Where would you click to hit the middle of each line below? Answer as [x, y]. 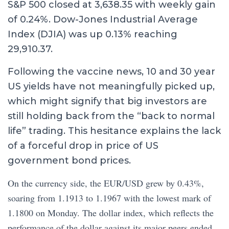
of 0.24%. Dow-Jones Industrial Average [103, 19]
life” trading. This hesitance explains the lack [114, 131]
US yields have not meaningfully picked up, [111, 86]
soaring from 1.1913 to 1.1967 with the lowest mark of [109, 198]
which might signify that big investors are [107, 101]
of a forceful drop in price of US [83, 146]
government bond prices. [69, 161]
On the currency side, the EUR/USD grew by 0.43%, [106, 183]
